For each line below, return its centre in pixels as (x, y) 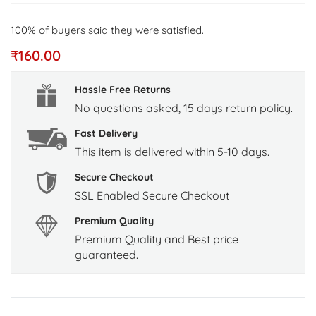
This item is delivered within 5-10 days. (172, 152)
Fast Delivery (106, 133)
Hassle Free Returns (123, 90)
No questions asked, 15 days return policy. (184, 108)
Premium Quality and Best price (157, 239)
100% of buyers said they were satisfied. (107, 30)
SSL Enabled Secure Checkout (152, 195)
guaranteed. (107, 255)
